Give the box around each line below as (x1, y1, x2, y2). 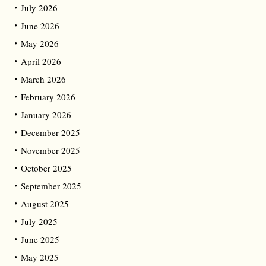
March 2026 (21, 73, 66, 85)
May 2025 (21, 251, 59, 264)
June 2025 (21, 233, 59, 246)
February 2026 (21, 91, 75, 103)
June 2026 (21, 20, 59, 32)
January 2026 (21, 109, 71, 121)
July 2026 (21, 2, 58, 14)
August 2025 (21, 198, 69, 210)
